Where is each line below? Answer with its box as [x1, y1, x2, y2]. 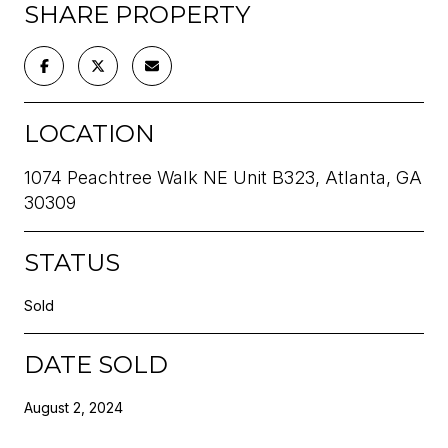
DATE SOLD [24, 349, 168, 379]
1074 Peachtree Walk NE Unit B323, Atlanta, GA [24, 166, 422, 188]
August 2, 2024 [24, 398, 123, 416]
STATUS [24, 247, 120, 277]
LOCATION [24, 118, 155, 148]
